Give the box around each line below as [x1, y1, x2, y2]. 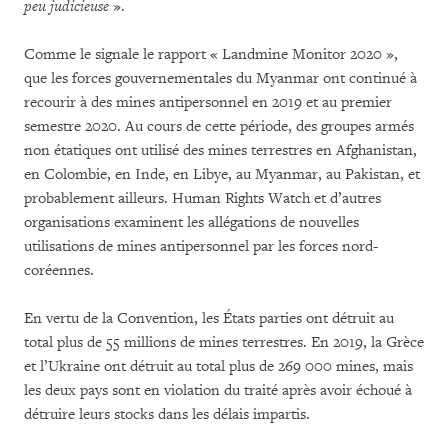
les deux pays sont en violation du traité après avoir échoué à [24, 380, 412, 400]
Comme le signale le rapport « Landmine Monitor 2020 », [24, 44, 398, 64]
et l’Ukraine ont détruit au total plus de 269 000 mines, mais [24, 356, 413, 376]
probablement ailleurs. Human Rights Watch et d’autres [24, 188, 381, 208]
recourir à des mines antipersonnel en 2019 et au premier [24, 92, 392, 112]
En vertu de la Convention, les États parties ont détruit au [24, 308, 394, 328]
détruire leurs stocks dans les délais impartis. [24, 404, 310, 424]
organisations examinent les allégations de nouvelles [24, 212, 359, 232]
